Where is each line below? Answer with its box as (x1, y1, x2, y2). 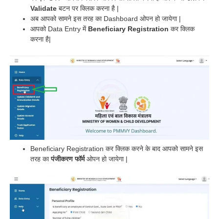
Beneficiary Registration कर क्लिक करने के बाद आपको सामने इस (30, 145, 203, 153)
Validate (30, 4, 57, 13)
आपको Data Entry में (30, 25, 86, 33)
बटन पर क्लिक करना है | (57, 4, 119, 13)
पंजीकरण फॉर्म (51, 155, 87, 163)
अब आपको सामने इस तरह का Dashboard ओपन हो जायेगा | (30, 15, 181, 23)
